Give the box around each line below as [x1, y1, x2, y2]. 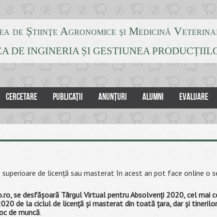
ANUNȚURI [98, 92, 127, 102]
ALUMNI [142, 92, 164, 102]
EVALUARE [179, 92, 208, 102]
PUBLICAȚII [53, 92, 83, 102]
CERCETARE [6, 92, 37, 102]
